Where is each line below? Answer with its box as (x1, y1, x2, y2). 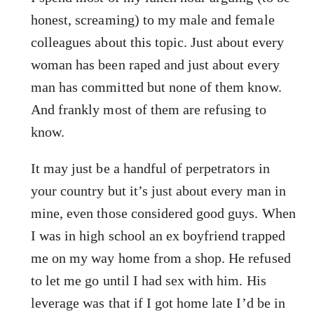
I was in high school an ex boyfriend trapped (31, 227, 285, 243)
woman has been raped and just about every (31, 56, 280, 72)
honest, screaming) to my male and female (31, 11, 275, 27)
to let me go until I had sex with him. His (31, 272, 266, 288)
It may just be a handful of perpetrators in (31, 160, 270, 176)
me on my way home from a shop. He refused (31, 250, 291, 266)
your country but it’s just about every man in (31, 182, 286, 198)
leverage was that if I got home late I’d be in (31, 294, 285, 310)
